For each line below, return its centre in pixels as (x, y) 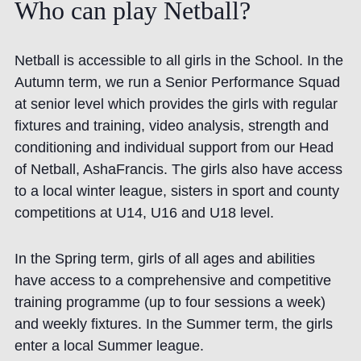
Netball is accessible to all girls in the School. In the (178, 61)
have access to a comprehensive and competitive (172, 281)
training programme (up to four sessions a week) (170, 303)
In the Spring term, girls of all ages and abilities (164, 259)
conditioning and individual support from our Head (174, 148)
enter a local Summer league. (109, 346)
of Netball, (48, 170)
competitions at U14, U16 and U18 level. (144, 213)
